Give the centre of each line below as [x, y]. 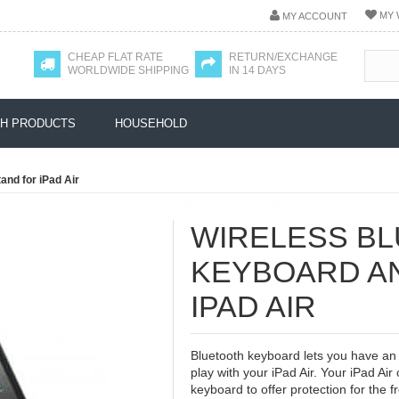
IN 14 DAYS [257, 70]
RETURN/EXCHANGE [283, 57]
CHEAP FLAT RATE [115, 57]
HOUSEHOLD [151, 123]
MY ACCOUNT [315, 16]
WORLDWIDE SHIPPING [128, 70]
